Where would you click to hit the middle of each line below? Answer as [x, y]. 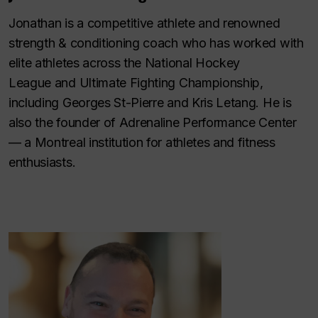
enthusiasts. [42, 162]
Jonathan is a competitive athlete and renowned [144, 23]
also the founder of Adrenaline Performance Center [153, 122]
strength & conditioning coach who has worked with [156, 43]
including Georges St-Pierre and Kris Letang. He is [150, 102]
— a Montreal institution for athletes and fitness [142, 142]
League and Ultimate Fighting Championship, [136, 82]
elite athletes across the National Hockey [125, 62]
